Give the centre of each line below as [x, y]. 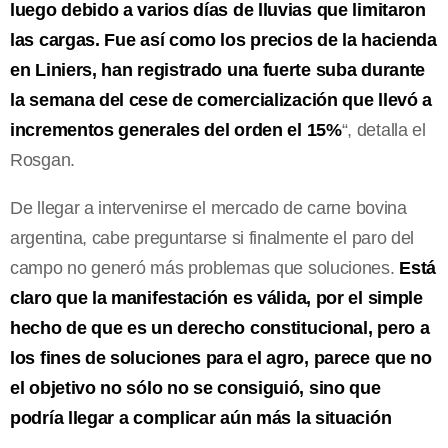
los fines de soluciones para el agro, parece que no [221, 357]
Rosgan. [42, 159]
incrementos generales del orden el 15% [176, 129]
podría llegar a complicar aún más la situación [201, 417]
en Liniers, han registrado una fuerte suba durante [218, 69]
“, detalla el [383, 129]
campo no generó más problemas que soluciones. [205, 267]
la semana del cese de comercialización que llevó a [221, 99]
